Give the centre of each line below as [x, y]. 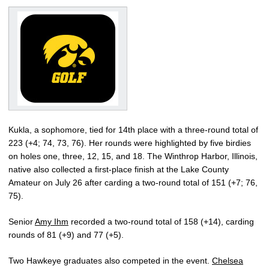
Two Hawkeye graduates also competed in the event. [110, 260]
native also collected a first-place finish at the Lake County [119, 169]
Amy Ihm [52, 221]
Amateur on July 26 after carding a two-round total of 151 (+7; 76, [133, 182]
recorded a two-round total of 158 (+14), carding [161, 221]
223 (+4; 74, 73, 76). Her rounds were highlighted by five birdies [130, 143]
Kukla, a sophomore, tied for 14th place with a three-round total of [133, 129]
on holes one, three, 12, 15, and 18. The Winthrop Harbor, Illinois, [133, 156]
